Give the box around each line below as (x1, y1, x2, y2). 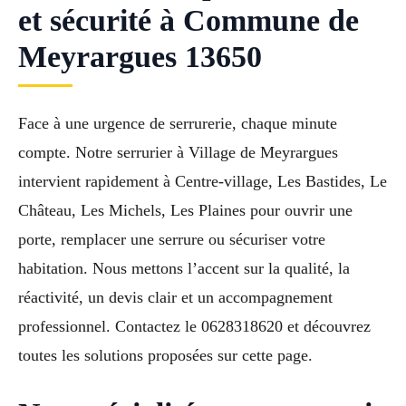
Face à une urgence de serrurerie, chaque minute (18, 114, 337, 133)
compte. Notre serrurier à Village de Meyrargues (18, 143, 338, 162)
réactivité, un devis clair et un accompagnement (18, 288, 333, 307)
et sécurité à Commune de (18, 4, 359, 38)
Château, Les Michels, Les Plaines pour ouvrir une (18, 201, 353, 220)
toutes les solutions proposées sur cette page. (18, 346, 313, 365)
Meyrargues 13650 (18, 40, 262, 74)
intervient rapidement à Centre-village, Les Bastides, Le (18, 172, 387, 191)
